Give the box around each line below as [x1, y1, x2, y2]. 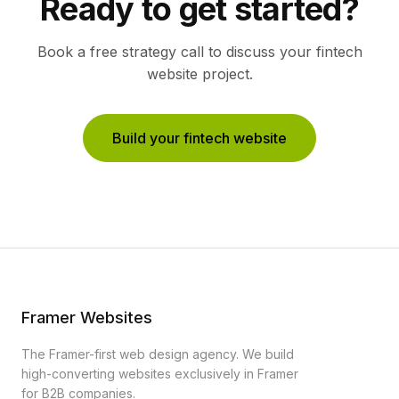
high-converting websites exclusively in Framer [21, 366, 298, 381]
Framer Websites [21, 308, 152, 327]
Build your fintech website [112, 129, 287, 147]
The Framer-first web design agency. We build [21, 346, 294, 362]
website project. [146, 65, 253, 83]
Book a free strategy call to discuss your [37, 43, 316, 61]
